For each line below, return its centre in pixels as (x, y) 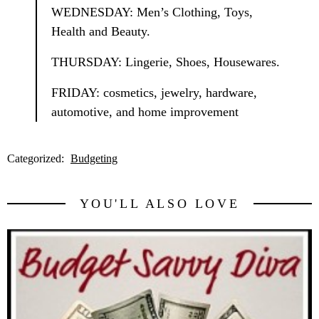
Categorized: (37, 159)
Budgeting (94, 159)
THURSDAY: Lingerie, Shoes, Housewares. (166, 62)
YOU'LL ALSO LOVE (159, 204)
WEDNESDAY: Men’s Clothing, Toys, (152, 12)
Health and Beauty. (101, 31)
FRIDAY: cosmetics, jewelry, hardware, (154, 93)
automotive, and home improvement (145, 112)
